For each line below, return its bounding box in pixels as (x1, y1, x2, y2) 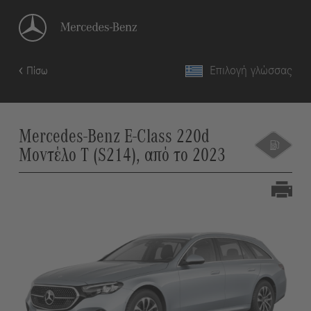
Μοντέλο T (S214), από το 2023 (18, 146, 226, 165)
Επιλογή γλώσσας (210, 65, 293, 77)
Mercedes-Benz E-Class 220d (18, 127, 210, 146)
